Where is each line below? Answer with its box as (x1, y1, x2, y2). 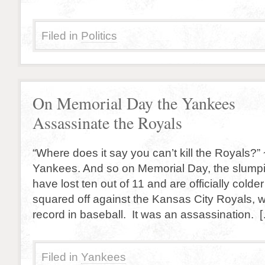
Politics (81, 29, 117, 42)
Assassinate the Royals (33, 112, 182, 134)
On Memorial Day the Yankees (33, 92, 235, 114)
